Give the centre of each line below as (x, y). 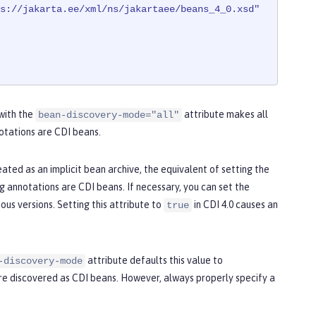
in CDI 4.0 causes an (235, 205)
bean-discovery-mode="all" (109, 115)
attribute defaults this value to (154, 261)
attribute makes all (225, 115)
